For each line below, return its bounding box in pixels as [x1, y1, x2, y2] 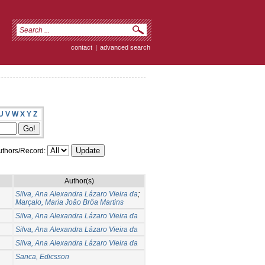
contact [71, 44, 92, 51]
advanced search [100, 44, 150, 51]
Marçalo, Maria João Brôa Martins [15, 198, 124, 206]
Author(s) [64, 176, 94, 185]
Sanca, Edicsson [15, 252, 69, 261]
